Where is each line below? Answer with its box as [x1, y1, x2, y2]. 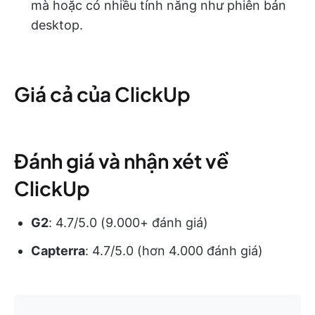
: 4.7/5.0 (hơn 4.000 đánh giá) [85, 243, 263, 258]
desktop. [31, 17, 83, 32]
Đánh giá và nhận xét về [14, 148, 229, 173]
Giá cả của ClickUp [14, 81, 191, 106]
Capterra [31, 243, 85, 258]
